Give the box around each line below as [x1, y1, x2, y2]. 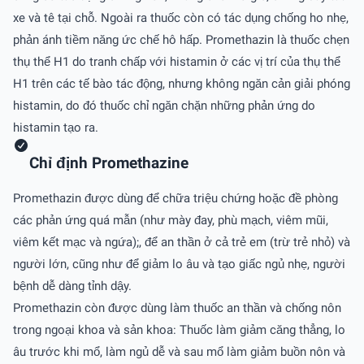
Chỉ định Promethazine [29, 154, 188, 172]
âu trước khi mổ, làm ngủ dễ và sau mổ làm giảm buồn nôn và [13, 344, 345, 359]
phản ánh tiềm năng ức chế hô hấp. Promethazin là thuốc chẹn [13, 32, 349, 48]
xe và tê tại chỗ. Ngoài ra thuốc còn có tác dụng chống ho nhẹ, [13, 11, 349, 26]
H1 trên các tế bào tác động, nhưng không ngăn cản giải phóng [13, 76, 350, 92]
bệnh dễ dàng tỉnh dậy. [13, 278, 132, 293]
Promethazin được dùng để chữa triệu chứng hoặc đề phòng [13, 190, 338, 206]
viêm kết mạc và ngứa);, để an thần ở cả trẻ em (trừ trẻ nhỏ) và [13, 234, 350, 249]
